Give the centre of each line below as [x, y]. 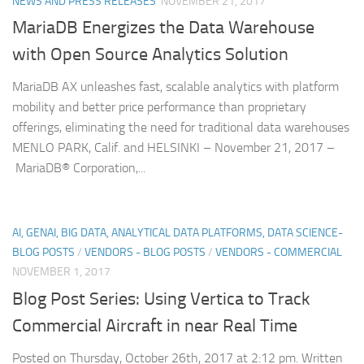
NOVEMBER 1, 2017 [61, 272]
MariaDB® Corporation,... [79, 168]
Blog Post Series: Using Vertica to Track [161, 299]
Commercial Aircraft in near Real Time [155, 325]
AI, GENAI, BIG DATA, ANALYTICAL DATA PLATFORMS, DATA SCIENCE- [178, 233]
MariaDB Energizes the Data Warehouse [163, 28]
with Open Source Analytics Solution [150, 55]
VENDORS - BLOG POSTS [145, 253]
